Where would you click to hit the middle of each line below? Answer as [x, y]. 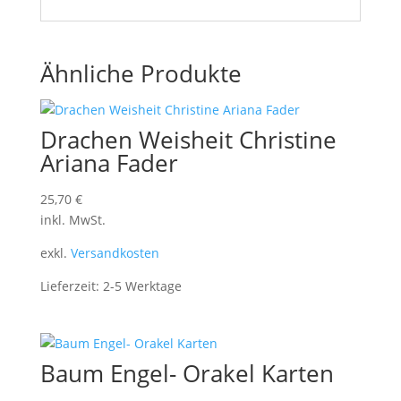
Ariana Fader [109, 162]
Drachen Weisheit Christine [188, 139]
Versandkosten [115, 252]
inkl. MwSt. [73, 219]
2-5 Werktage [142, 286]
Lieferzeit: [71, 286]
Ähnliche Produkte [141, 73]
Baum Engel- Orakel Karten [187, 373]
